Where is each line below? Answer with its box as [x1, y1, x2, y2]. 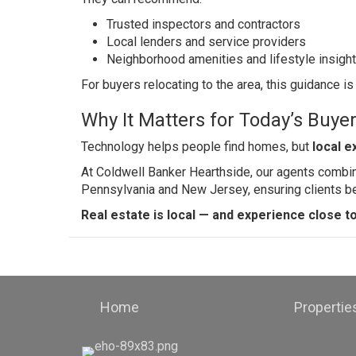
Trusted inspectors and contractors [106, 17, 300, 32]
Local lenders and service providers [106, 34, 306, 49]
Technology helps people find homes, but [81, 139, 312, 154]
